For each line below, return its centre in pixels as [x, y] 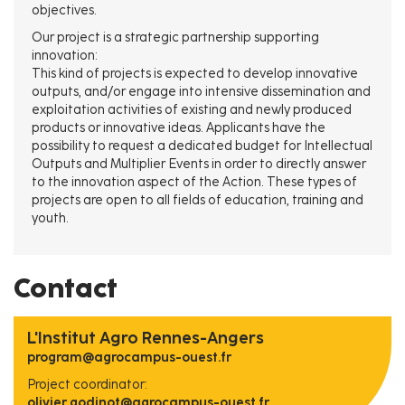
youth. [50, 218]
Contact [66, 288]
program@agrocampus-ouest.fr [129, 358]
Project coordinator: [87, 385]
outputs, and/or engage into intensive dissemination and [201, 92]
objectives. [64, 10]
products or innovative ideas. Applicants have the [179, 128]
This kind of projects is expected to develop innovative [195, 74]
